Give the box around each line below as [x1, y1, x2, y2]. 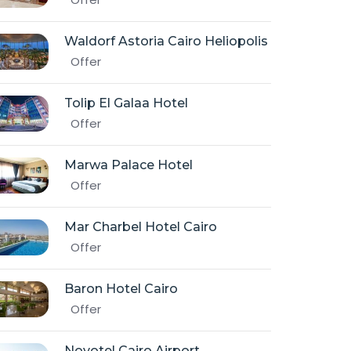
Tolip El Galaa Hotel [64, 96, 188, 110]
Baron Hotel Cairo [64, 281, 178, 296]
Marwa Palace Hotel [64, 157, 193, 172]
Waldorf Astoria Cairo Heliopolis [64, 34, 268, 49]
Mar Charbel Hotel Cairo [64, 219, 217, 234]
